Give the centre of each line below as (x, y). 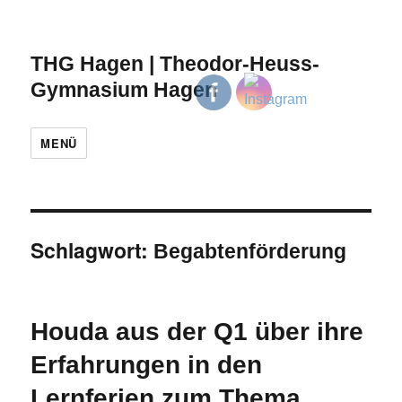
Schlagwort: (92, 250)
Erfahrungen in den (147, 365)
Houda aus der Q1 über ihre (197, 332)
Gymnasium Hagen (124, 90)
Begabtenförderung (250, 251)
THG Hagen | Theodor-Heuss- (175, 64)
